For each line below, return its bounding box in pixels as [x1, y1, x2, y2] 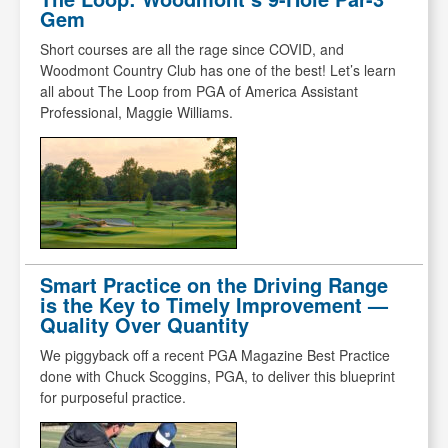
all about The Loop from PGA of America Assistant [40, 81, 358, 102]
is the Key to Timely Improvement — [40, 290, 388, 320]
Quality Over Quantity [40, 310, 249, 340]
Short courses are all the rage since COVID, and [40, 39, 344, 60]
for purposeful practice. [40, 387, 186, 408]
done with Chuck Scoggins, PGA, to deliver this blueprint [40, 366, 395, 387]
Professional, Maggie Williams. [40, 102, 233, 123]
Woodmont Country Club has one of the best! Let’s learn [40, 60, 396, 81]
